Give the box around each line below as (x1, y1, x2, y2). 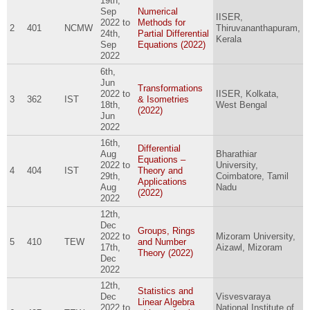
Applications (137, 176, 187, 188)
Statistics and (137, 286, 193, 297)
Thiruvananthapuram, (215, 23, 300, 34)
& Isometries (137, 94, 189, 105)
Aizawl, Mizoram (215, 242, 282, 253)
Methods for (137, 17, 185, 28)
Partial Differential (137, 28, 209, 39)
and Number (137, 237, 186, 248)
